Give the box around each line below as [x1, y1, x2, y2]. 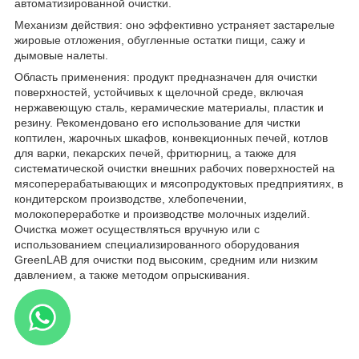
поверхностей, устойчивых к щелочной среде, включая [14, 86, 304, 99]
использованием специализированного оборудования [14, 238, 300, 252]
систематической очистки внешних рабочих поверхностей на [14, 162, 335, 175]
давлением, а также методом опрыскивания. [14, 268, 250, 282]
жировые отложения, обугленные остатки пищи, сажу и [14, 34, 305, 47]
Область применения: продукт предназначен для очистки [14, 71, 317, 84]
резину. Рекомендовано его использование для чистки [14, 116, 301, 130]
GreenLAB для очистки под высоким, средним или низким [14, 253, 318, 267]
